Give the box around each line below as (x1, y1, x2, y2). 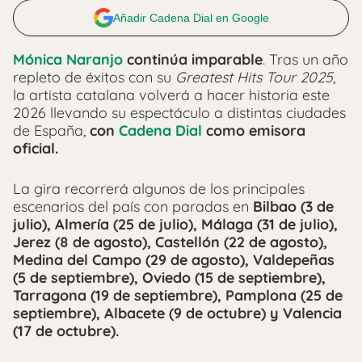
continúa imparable (123, 50, 263, 69)
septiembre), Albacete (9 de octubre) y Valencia (13, 304, 342, 322)
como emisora (202, 121, 305, 140)
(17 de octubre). (13, 322, 119, 340)
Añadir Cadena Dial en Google (112, 11, 269, 24)
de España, (13, 121, 90, 140)
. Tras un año (263, 50, 348, 69)
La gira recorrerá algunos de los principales (13, 179, 305, 198)
